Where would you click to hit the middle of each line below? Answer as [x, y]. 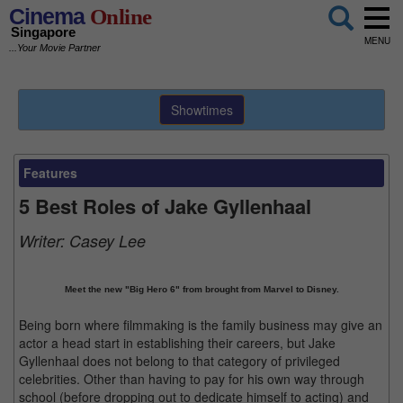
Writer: [44, 241]
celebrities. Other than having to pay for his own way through [192, 379]
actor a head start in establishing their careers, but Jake [177, 343]
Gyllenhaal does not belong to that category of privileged [179, 361]
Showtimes [201, 110]
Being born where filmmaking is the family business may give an [201, 325]
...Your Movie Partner [55, 48]
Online [118, 17]
